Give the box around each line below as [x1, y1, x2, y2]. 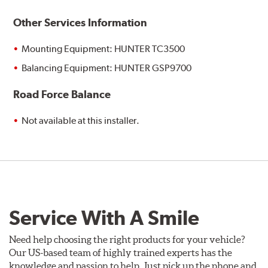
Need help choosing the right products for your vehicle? [9, 234, 245, 245]
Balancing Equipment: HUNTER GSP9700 [22, 62, 192, 74]
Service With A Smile [9, 206, 199, 230]
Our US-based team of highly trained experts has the [9, 247, 232, 258]
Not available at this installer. [22, 115, 140, 127]
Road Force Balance [13, 88, 111, 101]
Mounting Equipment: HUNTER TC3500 [22, 43, 185, 55]
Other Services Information [13, 16, 148, 29]
